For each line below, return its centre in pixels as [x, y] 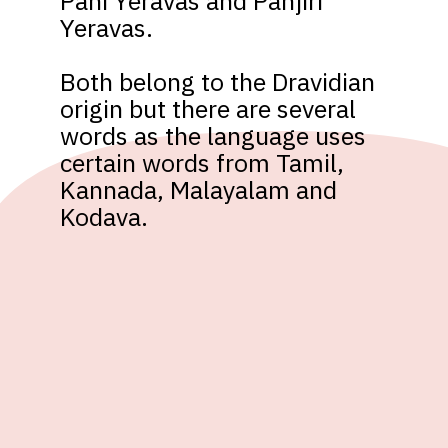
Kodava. [109, 217]
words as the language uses [212, 136]
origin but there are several [207, 109]
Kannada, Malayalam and [198, 190]
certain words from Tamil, [201, 163]
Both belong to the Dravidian [217, 82]
